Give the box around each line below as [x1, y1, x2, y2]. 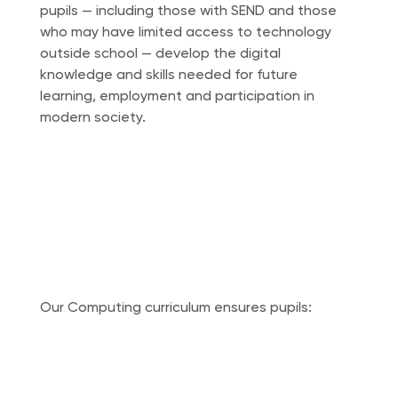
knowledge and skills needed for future [39, 66, 298, 84]
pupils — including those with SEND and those [39, 2, 337, 20]
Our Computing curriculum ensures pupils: [39, 298, 312, 316]
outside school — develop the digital [39, 44, 281, 62]
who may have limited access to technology [39, 23, 331, 41]
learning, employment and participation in [39, 87, 314, 105]
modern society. [39, 108, 146, 126]
